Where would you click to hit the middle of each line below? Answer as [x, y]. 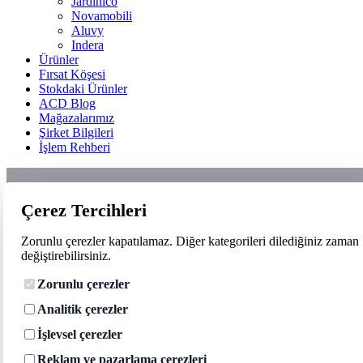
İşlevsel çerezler [80, 334]
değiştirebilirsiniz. [66, 256]
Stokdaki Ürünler [83, 89]
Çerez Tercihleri [84, 211]
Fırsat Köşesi [72, 75]
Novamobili [102, 16]
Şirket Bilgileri [76, 133]
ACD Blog [67, 104]
